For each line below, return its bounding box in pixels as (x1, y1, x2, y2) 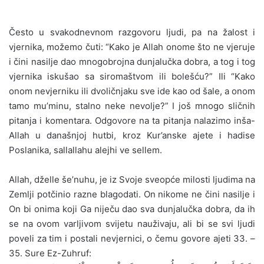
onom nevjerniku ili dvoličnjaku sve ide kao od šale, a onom (9, 85, 255, 97)
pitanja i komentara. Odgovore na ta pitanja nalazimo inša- (9, 114, 255, 126)
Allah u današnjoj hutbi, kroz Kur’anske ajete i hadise (9, 129, 255, 141)
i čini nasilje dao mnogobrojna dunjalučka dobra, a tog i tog (9, 55, 255, 67)
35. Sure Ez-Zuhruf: (9, 247, 91, 259)
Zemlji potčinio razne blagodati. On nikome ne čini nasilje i (9, 188, 255, 200)
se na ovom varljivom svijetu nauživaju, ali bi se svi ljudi (9, 217, 255, 229)
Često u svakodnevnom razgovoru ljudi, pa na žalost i (9, 26, 255, 38)
